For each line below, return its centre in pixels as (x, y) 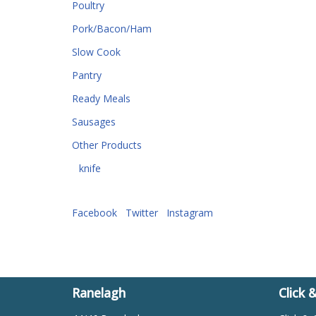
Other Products (107, 145)
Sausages (94, 122)
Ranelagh (99, 293)
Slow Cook (96, 52)
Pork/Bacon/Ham (112, 29)
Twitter (142, 213)
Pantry (87, 75)
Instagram (190, 213)
